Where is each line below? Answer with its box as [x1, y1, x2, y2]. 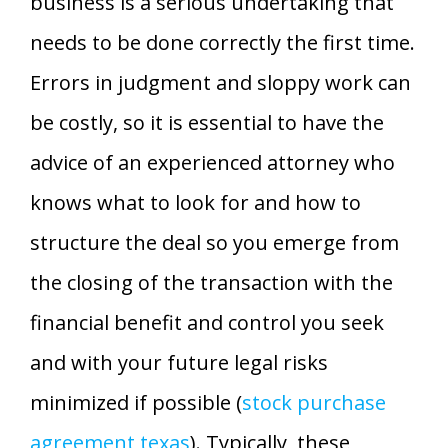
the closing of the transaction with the [30, 268, 393, 296]
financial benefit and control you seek [30, 308, 384, 336]
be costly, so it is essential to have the [30, 108, 384, 136]
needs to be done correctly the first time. [30, 28, 415, 56]
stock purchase [242, 388, 386, 416]
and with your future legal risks [30, 348, 328, 376]
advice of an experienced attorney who [30, 148, 395, 176]
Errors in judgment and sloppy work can [30, 68, 411, 96]
